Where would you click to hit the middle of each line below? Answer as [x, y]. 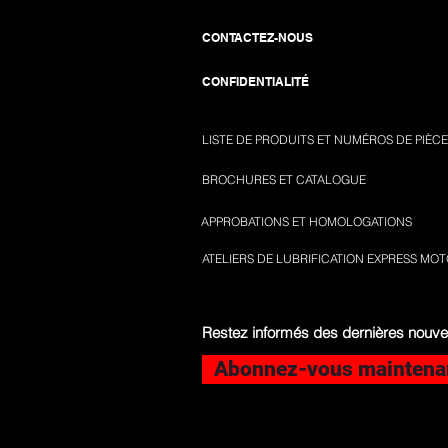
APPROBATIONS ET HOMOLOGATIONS [306, 221]
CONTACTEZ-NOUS [257, 37]
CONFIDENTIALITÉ [255, 81]
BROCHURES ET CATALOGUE [284, 179]
